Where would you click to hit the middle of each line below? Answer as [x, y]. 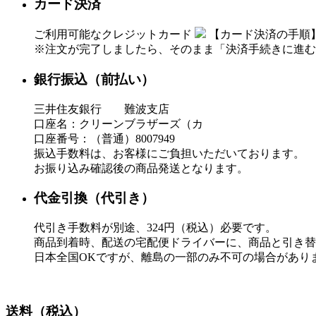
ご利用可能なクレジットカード [114, 35]
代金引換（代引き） [94, 198]
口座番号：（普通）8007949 [104, 138]
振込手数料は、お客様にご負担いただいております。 [169, 153]
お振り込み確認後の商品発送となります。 [141, 168]
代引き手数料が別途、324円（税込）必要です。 [155, 228]
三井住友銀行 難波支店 [102, 109]
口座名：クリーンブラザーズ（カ [119, 123]
